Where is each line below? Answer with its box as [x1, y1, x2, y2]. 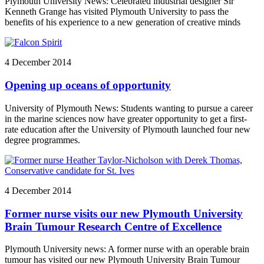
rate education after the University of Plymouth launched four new [5, 124, 250, 134]
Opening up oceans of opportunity [5, 79, 171, 92]
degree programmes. [5, 134, 80, 145]
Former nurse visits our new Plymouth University [5, 207, 243, 220]
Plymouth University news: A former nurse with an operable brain [5, 244, 249, 255]
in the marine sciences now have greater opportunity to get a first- [5, 113, 247, 124]
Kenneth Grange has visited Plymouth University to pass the [5, 6, 229, 17]
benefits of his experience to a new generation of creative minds [5, 17, 240, 28]
